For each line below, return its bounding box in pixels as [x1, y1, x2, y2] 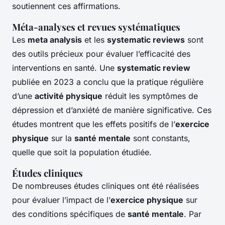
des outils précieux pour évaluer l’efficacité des [12, 49, 190, 59]
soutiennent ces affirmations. [12, 1, 121, 12]
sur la [49, 133, 74, 144]
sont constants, [131, 133, 190, 144]
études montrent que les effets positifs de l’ [12, 119, 175, 130]
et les [82, 35, 107, 45]
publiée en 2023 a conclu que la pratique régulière [12, 77, 203, 87]
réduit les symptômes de [102, 91, 198, 101]
